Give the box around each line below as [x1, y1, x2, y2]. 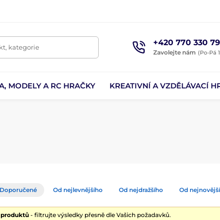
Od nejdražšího [119, 186, 163, 193]
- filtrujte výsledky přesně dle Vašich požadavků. [29, 211, 171, 219]
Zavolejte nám [153, 48, 196, 56]
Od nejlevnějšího [53, 186, 103, 193]
